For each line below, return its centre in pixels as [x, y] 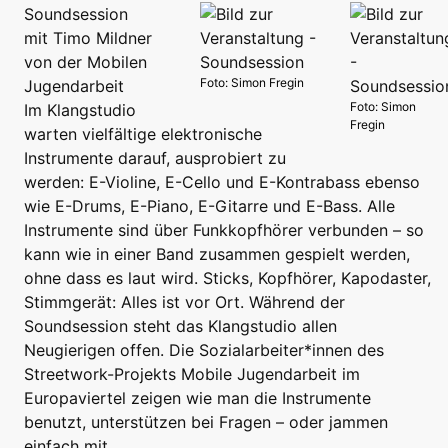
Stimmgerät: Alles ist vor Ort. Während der [184, 302]
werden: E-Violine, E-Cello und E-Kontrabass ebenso [222, 182]
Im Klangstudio [80, 110]
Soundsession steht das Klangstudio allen [180, 326]
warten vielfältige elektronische [143, 134]
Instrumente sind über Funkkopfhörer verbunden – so [224, 230]
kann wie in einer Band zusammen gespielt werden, [217, 254]
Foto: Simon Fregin [251, 83]
